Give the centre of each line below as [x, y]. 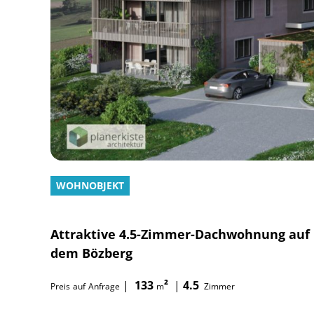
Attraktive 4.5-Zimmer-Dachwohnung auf [180, 234]
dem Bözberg [91, 253]
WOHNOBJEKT [90, 185]
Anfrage [104, 286]
